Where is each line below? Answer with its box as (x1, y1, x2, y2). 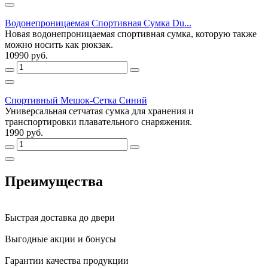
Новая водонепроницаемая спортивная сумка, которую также (5, 28, 257, 39)
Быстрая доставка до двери (5, 212, 115, 223)
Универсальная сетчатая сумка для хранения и (5, 105, 194, 116)
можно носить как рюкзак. (5, 39, 113, 50)
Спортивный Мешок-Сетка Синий (5, 95, 147, 105)
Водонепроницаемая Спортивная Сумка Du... (5, 17, 191, 28)
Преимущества (5, 173, 103, 189)
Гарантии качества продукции (5, 255, 129, 266)
